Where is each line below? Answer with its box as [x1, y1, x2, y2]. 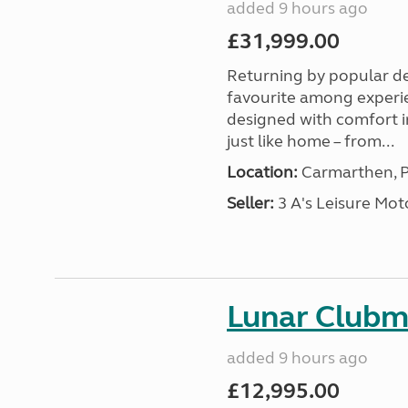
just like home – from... [226, 131, 394, 151]
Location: [226, 162, 298, 182]
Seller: [226, 193, 274, 213]
